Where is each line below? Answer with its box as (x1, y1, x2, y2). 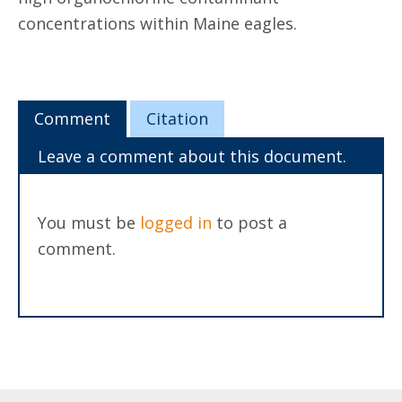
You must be (38, 212, 140, 233)
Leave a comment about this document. (38, 145, 346, 167)
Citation (145, 108, 208, 129)
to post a (212, 212, 287, 233)
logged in (140, 212, 212, 233)
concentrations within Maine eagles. (18, 13, 297, 34)
